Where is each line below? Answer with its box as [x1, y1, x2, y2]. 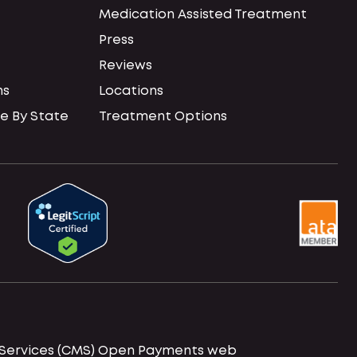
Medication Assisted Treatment [99, 9, 307, 21]
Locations [99, 85, 163, 97]
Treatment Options [99, 111, 227, 123]
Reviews [99, 60, 152, 72]
